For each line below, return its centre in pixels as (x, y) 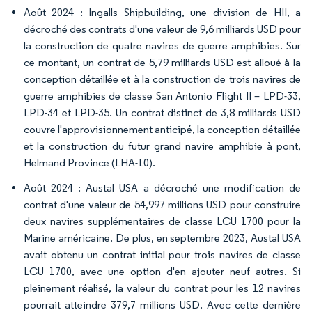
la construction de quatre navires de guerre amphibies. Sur (162, 45)
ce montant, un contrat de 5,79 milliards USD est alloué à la (162, 62)
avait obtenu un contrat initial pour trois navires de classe (162, 254)
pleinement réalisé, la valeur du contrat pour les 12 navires (162, 288)
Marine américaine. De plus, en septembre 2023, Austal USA (162, 237)
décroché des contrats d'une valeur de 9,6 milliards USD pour (162, 29)
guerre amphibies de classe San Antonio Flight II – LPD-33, (162, 95)
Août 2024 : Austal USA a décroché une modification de (162, 187)
